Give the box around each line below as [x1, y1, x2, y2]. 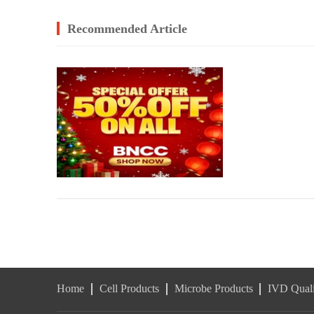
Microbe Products [174, 282, 253, 295]
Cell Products [99, 282, 159, 295]
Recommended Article [67, 22, 187, 36]
